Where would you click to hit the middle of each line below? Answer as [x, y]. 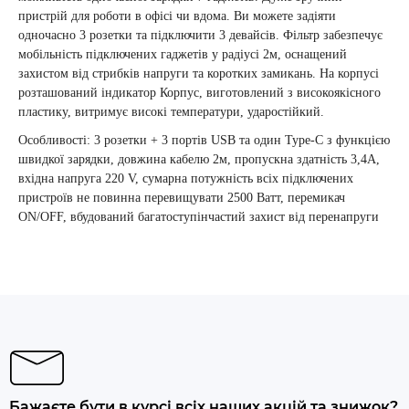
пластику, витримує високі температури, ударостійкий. [171, 112]
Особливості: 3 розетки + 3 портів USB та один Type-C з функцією [204, 140]
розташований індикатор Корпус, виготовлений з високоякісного [199, 93]
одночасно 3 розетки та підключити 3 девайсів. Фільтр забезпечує [200, 35]
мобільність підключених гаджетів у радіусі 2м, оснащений [183, 54]
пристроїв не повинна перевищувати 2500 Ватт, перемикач [182, 198]
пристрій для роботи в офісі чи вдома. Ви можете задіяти [177, 16]
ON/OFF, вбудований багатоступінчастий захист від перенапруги [199, 217]
